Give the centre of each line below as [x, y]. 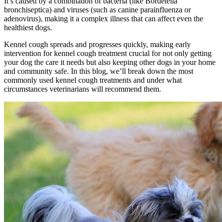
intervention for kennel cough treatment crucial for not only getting [108, 54]
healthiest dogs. [29, 28]
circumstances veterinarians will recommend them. [83, 89]
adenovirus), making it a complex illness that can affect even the [104, 19]
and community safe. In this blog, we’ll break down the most [99, 71]
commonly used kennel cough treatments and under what [93, 80]
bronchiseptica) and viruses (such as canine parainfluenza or [97, 10]
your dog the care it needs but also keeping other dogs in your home [110, 62]
